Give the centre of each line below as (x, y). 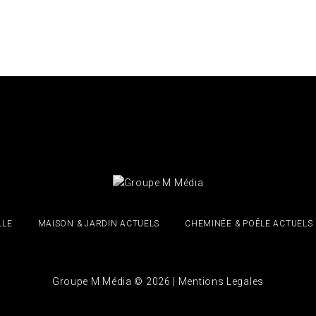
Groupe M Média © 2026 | (115, 281)
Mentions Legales (221, 281)
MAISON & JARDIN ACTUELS (99, 224)
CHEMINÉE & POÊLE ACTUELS (249, 224)
